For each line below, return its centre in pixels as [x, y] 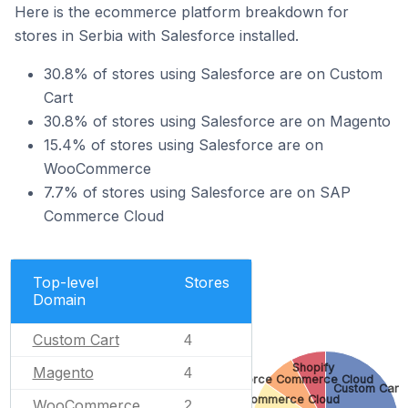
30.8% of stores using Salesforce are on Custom [213, 74]
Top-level [65, 282]
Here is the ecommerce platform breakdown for [182, 12]
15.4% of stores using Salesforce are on [184, 145]
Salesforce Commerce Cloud [291, 379]
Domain [59, 299]
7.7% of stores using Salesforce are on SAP [197, 192]
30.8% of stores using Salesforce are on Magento [217, 121]
